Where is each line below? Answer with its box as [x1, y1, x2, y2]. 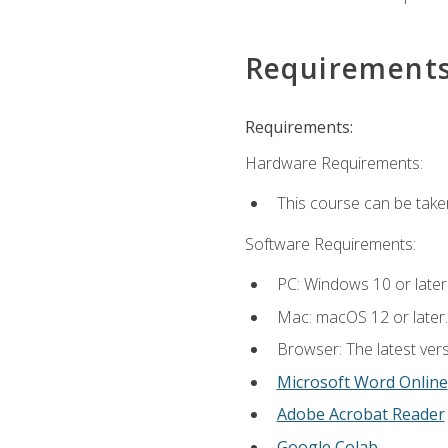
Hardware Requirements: [244, 152, 423, 175]
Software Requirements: [244, 232, 416, 255]
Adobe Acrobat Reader [276, 403, 445, 426]
